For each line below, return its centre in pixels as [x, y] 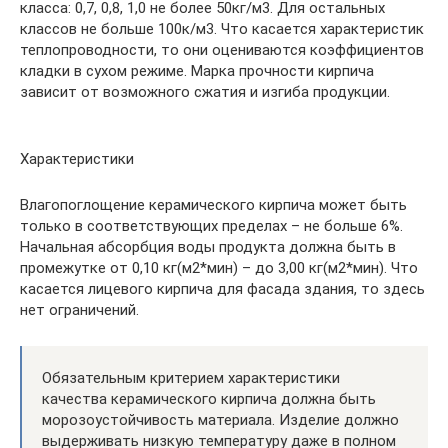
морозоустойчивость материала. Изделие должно [220, 419]
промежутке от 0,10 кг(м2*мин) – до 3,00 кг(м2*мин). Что [219, 267]
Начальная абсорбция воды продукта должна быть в [208, 246]
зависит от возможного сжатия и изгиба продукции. [205, 91]
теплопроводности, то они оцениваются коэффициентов [222, 49]
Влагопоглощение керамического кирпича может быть [213, 204]
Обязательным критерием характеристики [191, 377]
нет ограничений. [79, 309]
